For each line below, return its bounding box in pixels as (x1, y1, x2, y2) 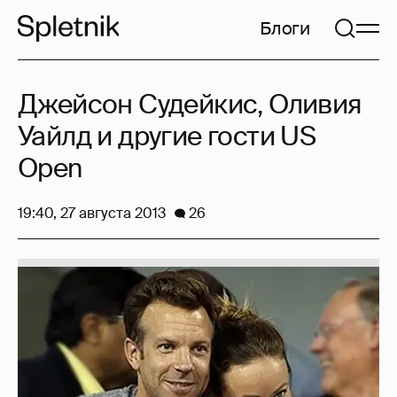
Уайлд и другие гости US (18, 119, 316, 153)
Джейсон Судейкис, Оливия (18, 87, 362, 121)
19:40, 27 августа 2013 (18, 204, 166, 222)
